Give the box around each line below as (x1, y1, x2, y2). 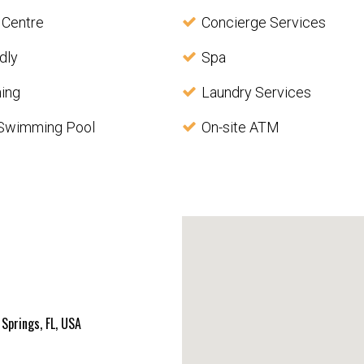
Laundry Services (201, 84, 311, 102)
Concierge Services (201, 14, 326, 32)
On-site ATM (201, 119, 279, 136)
